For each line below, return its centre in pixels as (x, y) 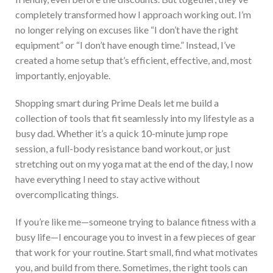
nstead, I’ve (212, 44)
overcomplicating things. (67, 194)
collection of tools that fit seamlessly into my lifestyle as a (135, 118)
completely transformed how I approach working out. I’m (133, 14)
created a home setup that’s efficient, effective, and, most (133, 60)
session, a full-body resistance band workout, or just (123, 148)
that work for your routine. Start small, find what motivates (136, 252)
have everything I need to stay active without (108, 179)
